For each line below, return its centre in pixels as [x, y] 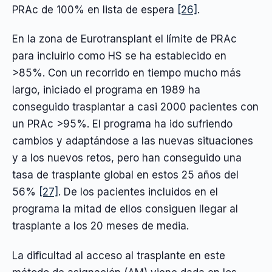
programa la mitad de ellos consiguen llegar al [125, 209]
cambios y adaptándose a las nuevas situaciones [133, 141]
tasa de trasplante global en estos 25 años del [125, 175]
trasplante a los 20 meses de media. [100, 226]
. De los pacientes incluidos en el [138, 192]
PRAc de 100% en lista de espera [95, 10]
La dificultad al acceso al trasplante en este [119, 255]
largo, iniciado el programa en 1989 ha [106, 90]
